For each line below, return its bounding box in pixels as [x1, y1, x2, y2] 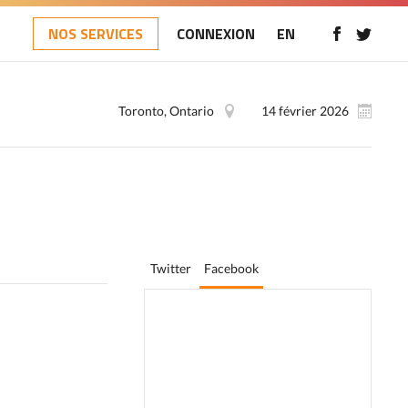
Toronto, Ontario [118, 103, 214, 118]
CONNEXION [177, 23, 255, 45]
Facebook [204, 260, 259, 276]
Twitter [150, 260, 191, 276]
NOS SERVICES [48, 23, 143, 45]
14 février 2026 [261, 103, 349, 118]
